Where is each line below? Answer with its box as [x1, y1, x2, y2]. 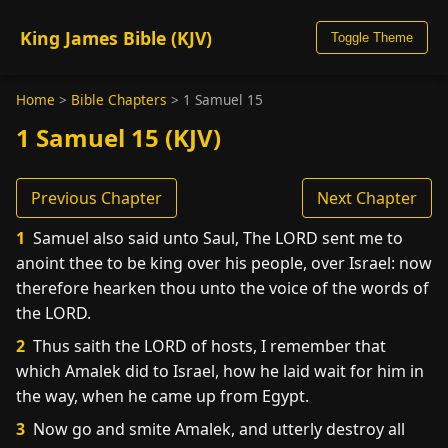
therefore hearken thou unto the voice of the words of [16, 277, 429, 299]
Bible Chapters [71, 90, 167, 109]
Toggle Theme [331, 30, 413, 45]
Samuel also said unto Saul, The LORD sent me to [29, 227, 403, 249]
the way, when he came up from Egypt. [16, 385, 309, 407]
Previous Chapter [31, 187, 162, 209]
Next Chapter [317, 187, 417, 209]
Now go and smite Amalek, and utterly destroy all [29, 418, 405, 440]
